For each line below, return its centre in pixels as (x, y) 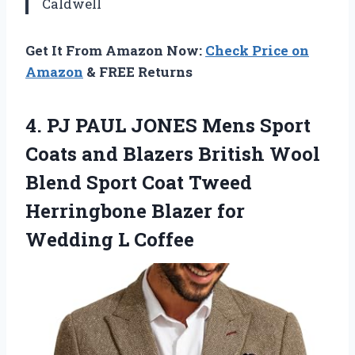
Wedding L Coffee (110, 239)
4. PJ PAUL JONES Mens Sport (168, 125)
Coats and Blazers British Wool (173, 153)
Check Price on (257, 50)
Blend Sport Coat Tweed (139, 182)
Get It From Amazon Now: (115, 50)
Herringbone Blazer (121, 210)
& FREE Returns (138, 71)
